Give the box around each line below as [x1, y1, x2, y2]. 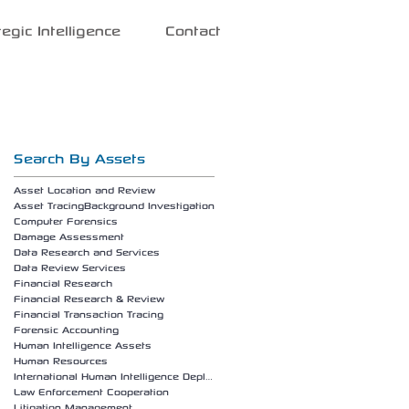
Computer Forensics [14, 215, 118, 227]
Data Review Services [14, 261, 126, 274]
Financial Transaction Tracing [14, 308, 163, 320]
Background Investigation [84, 199, 215, 212]
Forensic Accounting [14, 323, 119, 336]
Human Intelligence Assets [14, 339, 152, 351]
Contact [164, 21, 221, 39]
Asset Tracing [14, 199, 84, 212]
